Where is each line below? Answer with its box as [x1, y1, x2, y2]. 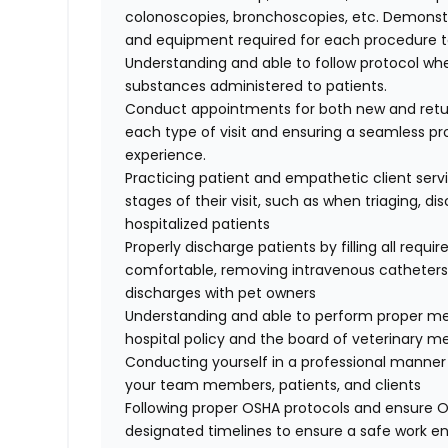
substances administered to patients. [125, 76, 388, 97]
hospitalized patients [125, 214, 271, 235]
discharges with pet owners [125, 283, 317, 304]
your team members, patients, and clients [125, 375, 422, 396]
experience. [125, 145, 207, 166]
